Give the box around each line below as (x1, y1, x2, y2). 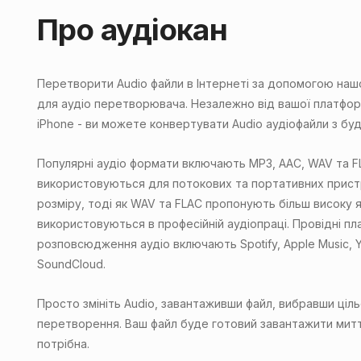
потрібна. (37, 337, 89, 351)
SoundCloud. (37, 257, 106, 272)
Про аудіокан (37, 11, 228, 48)
